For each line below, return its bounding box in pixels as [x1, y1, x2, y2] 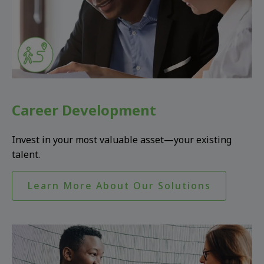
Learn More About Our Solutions [27, 179, 211, 192]
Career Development [12, 100, 156, 120]
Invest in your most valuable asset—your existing [12, 133, 232, 146]
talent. [12, 147, 40, 161]
